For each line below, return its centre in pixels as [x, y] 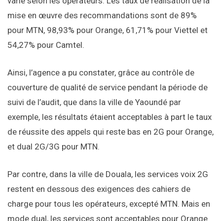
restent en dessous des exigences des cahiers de [99, 189]
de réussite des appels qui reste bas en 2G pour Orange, [110, 132]
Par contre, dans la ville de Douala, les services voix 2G [108, 174]
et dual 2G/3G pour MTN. [54, 147]
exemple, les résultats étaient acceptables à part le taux [110, 117]
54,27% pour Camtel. [46, 45]
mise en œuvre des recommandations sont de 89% [102, 16]
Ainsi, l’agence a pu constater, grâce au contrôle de [101, 73]
